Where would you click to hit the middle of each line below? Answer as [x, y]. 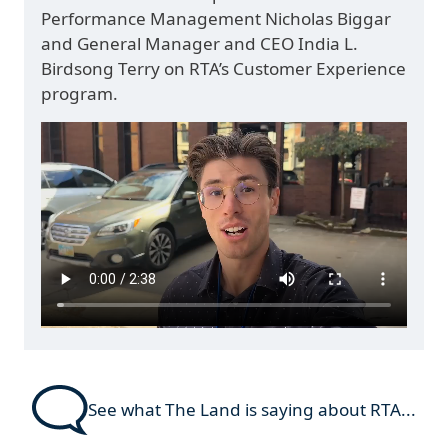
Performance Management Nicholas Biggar [216, 18]
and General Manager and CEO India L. [200, 43]
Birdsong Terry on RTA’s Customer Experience [224, 68]
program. [80, 93]
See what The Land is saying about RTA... [252, 410]
